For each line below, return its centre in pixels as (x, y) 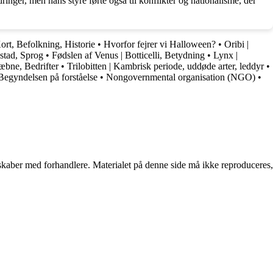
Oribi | (236, 44)
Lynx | (225, 55)
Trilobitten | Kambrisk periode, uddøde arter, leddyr (165, 66)
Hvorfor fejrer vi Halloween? (161, 44)
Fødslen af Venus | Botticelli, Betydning (128, 55)
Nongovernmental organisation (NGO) (181, 77)
